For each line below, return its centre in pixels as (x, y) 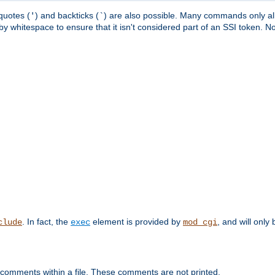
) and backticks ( (67, 15)
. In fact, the (46, 221)
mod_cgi (200, 222)
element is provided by (137, 221)
